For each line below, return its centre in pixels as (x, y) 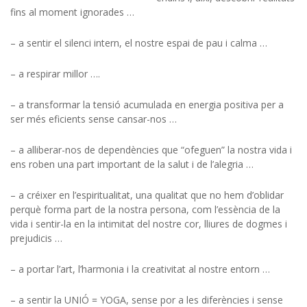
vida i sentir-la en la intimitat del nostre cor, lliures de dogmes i (149, 224)
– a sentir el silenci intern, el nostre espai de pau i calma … (139, 43)
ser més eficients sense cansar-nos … (94, 119)
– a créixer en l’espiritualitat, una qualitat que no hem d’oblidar (147, 195)
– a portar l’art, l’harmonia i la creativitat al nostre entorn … (140, 269)
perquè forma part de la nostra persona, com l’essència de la (145, 209)
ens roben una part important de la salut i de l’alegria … (132, 164)
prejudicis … (36, 238)
